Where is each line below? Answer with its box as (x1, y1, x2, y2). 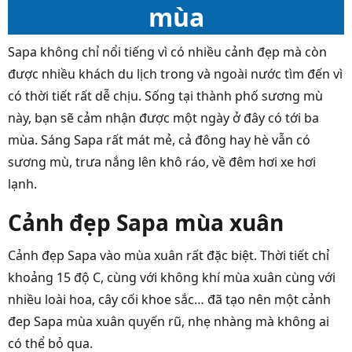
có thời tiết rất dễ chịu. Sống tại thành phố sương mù (8, 87, 323, 105)
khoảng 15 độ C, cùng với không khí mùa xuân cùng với (8, 269, 335, 287)
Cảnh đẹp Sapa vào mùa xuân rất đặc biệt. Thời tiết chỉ (8, 247, 329, 265)
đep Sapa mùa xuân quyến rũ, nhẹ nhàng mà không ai (8, 313, 329, 331)
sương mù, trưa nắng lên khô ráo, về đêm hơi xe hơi (8, 153, 316, 171)
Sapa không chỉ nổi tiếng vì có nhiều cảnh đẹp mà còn (8, 43, 327, 61)
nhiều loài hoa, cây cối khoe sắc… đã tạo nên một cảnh (8, 291, 331, 309)
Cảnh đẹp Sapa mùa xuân (8, 207, 284, 238)
